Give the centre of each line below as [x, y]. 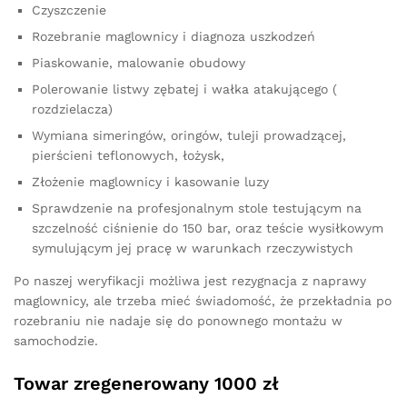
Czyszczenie [69, 10]
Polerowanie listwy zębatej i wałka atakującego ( [184, 89]
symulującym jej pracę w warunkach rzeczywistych [193, 248]
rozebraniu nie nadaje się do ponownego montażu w [178, 320]
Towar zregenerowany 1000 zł [146, 383]
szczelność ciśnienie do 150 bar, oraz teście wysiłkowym [208, 228]
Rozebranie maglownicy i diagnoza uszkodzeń [174, 36]
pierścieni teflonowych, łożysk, [128, 155]
